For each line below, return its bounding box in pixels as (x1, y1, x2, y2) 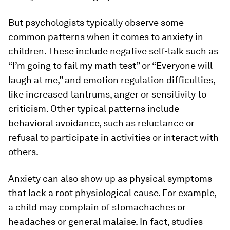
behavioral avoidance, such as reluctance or (8, 118, 195, 128)
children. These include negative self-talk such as (8, 46, 218, 56)
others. (8, 146, 39, 157)
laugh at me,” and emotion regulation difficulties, (8, 74, 215, 85)
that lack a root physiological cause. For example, (8, 187, 216, 198)
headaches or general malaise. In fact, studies (8, 216, 203, 227)
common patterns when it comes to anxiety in (8, 31, 203, 42)
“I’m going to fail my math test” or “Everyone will (8, 60, 213, 71)
